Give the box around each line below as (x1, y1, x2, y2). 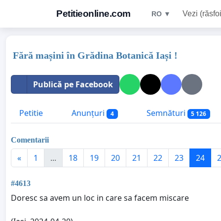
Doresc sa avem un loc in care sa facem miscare (11, 192, 189, 203)
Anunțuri (70, 108, 107, 118)
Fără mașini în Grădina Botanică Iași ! (13, 50, 178, 61)
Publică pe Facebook (33, 79, 113, 90)
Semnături (144, 108, 187, 118)
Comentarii (11, 135, 49, 144)
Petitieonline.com (56, 8, 131, 19)
